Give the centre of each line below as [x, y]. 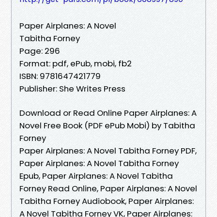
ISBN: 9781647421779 [60, 76]
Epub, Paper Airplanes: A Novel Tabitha [96, 176]
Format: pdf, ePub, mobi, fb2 [76, 63]
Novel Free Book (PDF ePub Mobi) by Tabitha [107, 125]
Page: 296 [40, 51]
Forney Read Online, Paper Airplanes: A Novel [108, 188]
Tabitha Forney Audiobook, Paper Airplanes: [107, 201]
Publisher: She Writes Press [72, 88]
